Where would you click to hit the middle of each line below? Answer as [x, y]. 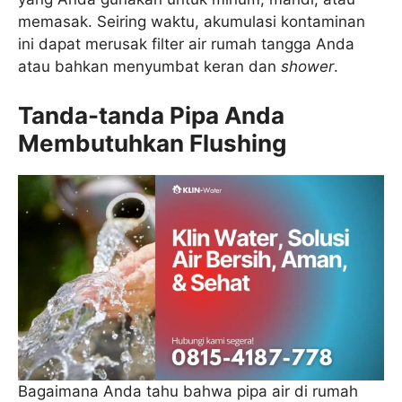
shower [307, 67]
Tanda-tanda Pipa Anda [151, 115]
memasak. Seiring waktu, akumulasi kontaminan [192, 22]
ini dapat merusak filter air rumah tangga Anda [186, 44]
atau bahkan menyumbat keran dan [149, 67]
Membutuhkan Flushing [152, 143]
